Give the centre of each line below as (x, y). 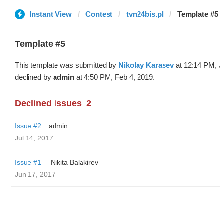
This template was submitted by (67, 65)
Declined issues (48, 103)
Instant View (51, 14)
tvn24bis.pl (145, 14)
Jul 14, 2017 (34, 138)
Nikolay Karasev (146, 65)
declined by (34, 77)
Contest (99, 14)
